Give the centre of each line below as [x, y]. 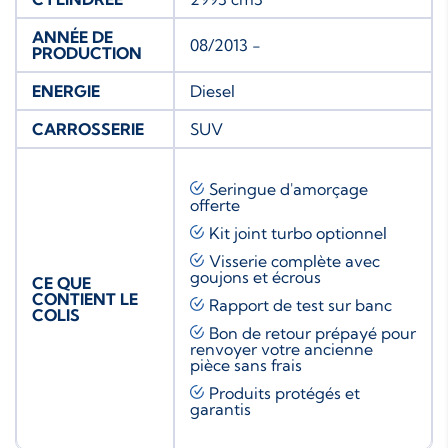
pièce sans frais [246, 364]
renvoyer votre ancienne [281, 348]
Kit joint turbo [262, 232]
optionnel [351, 232]
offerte [215, 204]
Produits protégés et [284, 392]
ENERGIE [66, 90]
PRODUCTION [87, 52]
